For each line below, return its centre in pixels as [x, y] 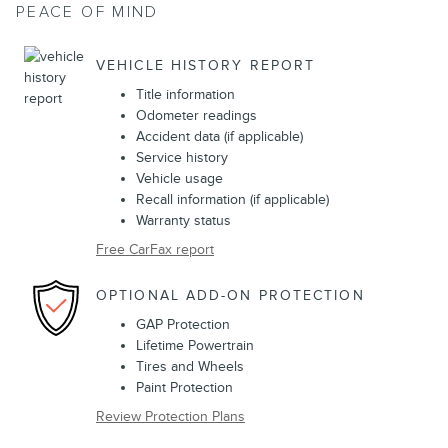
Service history [182, 158]
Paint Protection [184, 388]
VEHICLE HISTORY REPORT [206, 65]
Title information [185, 95]
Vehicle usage [179, 179]
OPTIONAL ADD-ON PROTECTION [230, 295]
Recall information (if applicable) [232, 200]
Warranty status [183, 221]
